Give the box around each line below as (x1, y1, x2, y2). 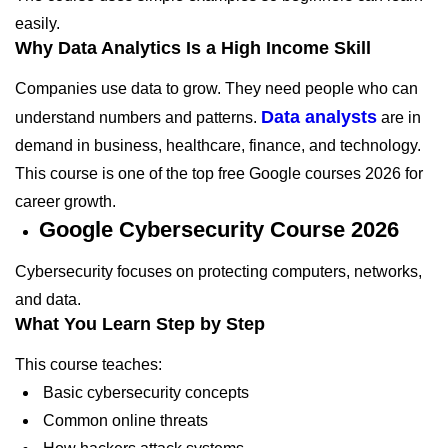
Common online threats (39, 411, 208, 429)
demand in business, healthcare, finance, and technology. (15, 136, 421, 154)
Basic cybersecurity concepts (39, 383, 249, 401)
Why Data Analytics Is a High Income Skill (15, 37, 371, 58)
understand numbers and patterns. (15, 108, 261, 126)
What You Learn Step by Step (15, 313, 265, 334)
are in (377, 108, 421, 126)
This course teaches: (15, 355, 162, 373)
